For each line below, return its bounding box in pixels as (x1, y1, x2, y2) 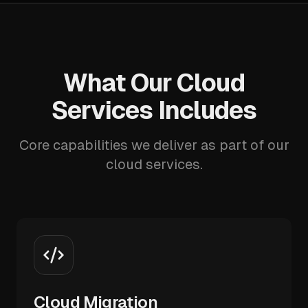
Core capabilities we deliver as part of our (19, 137, 289, 153)
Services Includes (51, 96, 257, 124)
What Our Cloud (63, 69, 245, 97)
